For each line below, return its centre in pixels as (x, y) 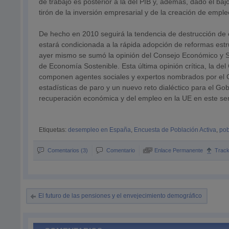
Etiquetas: (54, 130)
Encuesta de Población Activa (175, 130)
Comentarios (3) (68, 150)
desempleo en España (100, 130)
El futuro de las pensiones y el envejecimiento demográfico (120, 196)
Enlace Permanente (179, 150)
